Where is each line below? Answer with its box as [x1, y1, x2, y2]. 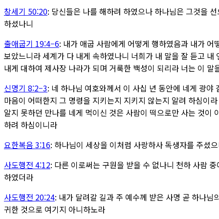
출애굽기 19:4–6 [4, 37, 59, 49]
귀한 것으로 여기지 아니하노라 [4, 203, 105, 215]
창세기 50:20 [4, 5, 47, 17]
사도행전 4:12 [4, 158, 50, 171]
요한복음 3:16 [4, 138, 50, 151]
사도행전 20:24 [4, 191, 55, 203]
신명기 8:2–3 [4, 82, 47, 94]
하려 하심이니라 [4, 118, 57, 131]
